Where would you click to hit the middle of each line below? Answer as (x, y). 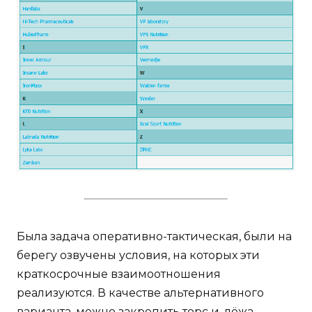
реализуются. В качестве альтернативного (140, 292)
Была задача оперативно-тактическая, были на (154, 236)
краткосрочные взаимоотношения (119, 274)
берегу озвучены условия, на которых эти (138, 255)
